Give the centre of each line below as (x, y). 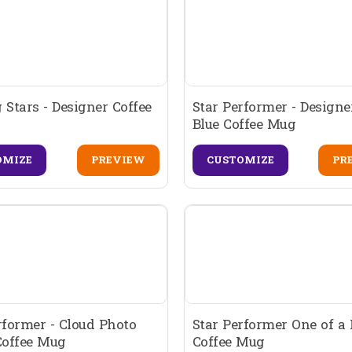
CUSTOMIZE (240, 160)
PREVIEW (118, 160)
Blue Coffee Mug (244, 123)
